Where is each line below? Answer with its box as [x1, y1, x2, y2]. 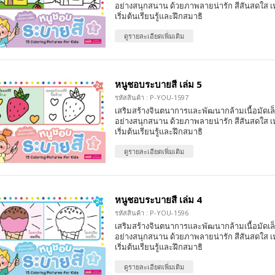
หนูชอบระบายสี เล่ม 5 [114, 78, 202, 91]
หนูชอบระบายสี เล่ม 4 [114, 193, 202, 206]
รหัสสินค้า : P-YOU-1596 [114, 208, 188, 218]
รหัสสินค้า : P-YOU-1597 [114, 93, 188, 103]
